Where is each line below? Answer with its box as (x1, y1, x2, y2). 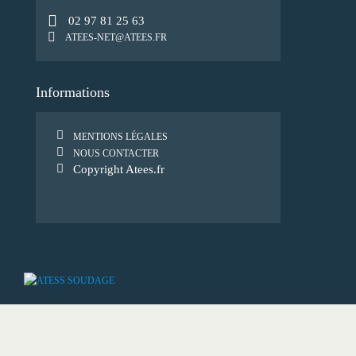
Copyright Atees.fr (73, 162, 165, 176)
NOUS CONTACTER (73, 147, 160, 159)
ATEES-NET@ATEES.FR (63, 31, 167, 43)
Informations (35, 83, 110, 100)
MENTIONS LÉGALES (73, 130, 168, 142)
